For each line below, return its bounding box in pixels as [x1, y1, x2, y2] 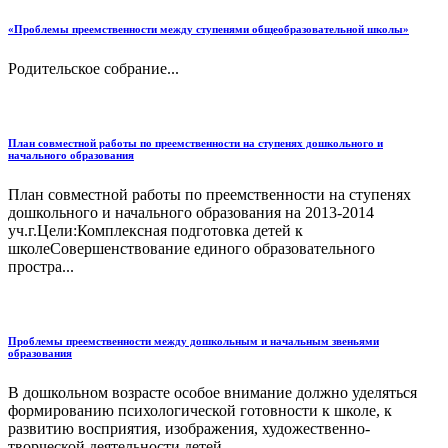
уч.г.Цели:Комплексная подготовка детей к [8, 222, 303, 240]
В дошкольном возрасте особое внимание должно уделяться [8, 384, 417, 402]
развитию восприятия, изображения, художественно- [8, 420, 370, 438]
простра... [8, 258, 74, 276]
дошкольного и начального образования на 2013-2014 [8, 204, 374, 222]
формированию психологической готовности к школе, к [8, 402, 392, 420]
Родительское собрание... [8, 60, 179, 78]
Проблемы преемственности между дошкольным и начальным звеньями [8, 335, 379, 348]
